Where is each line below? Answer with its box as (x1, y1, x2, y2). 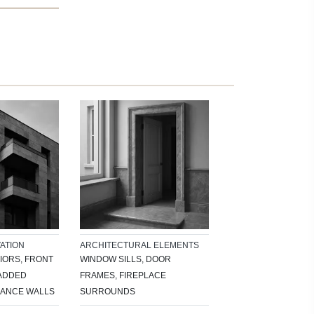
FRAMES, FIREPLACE (80, 270, 166, 280)
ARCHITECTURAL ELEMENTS (80, 240, 199, 250)
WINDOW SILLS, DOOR (80, 254, 171, 264)
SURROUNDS (80, 286, 135, 296)
